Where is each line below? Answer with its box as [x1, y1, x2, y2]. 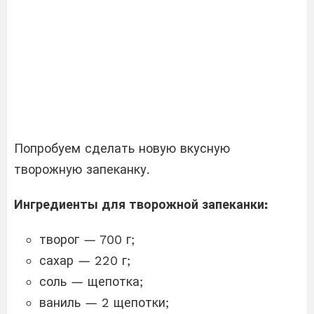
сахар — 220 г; [39, 253, 130, 268]
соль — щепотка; [39, 274, 143, 289]
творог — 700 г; [39, 232, 135, 247]
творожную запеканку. [14, 162, 150, 177]
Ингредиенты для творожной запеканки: [14, 197, 268, 212]
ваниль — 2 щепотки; [39, 295, 169, 310]
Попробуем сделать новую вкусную [14, 141, 230, 156]
